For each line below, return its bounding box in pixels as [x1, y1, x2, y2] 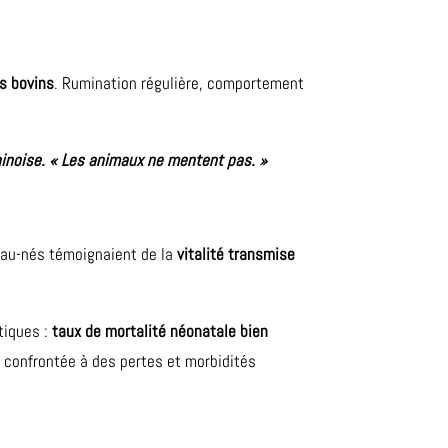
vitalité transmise [177, 243, 296, 266]
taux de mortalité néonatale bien [52, 320, 269, 343]
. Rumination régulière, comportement [54, 72, 305, 95]
